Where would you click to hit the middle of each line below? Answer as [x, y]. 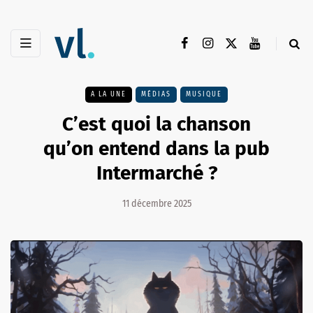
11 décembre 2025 [156, 204]
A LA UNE [109, 95]
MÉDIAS [156, 95]
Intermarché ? [156, 173]
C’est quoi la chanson [156, 124]
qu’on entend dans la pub [156, 149]
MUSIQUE [204, 95]
